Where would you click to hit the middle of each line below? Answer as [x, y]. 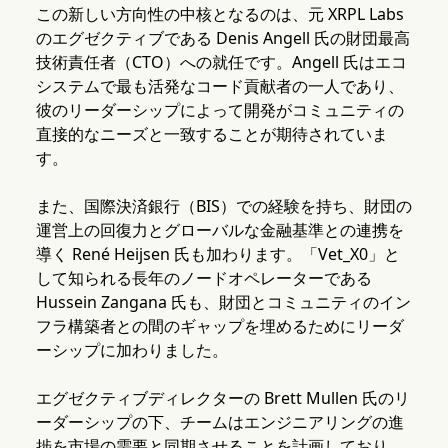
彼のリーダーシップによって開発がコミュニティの [219, 110]
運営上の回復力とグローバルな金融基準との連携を [219, 230]
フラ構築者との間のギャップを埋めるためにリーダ [219, 326]
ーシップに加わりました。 [131, 350]
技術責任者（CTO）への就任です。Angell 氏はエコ [221, 62]
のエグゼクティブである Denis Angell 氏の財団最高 [222, 38]
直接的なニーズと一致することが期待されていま [211, 134]
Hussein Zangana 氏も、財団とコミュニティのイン [223, 302]
